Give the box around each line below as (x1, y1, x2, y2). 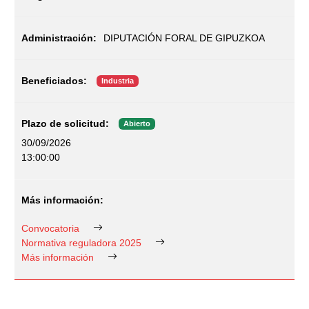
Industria (101, 77, 134, 86)
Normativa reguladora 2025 (21, 237, 141, 248)
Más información (21, 251, 94, 263)
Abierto (123, 119, 150, 128)
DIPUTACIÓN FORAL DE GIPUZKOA (103, 32, 265, 43)
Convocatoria (21, 222, 79, 234)
